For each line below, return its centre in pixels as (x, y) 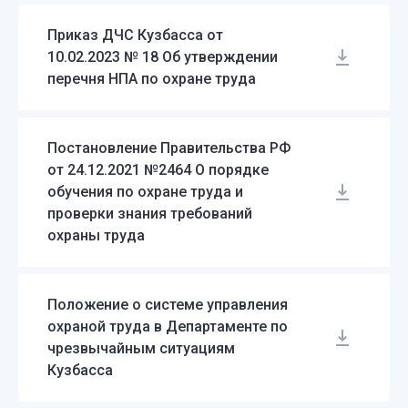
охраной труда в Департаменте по (168, 326)
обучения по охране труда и (145, 191)
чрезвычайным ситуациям (141, 348)
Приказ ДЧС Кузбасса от (135, 35)
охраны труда (96, 235)
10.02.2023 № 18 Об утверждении (163, 56)
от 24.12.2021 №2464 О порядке (158, 169)
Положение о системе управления (168, 304)
